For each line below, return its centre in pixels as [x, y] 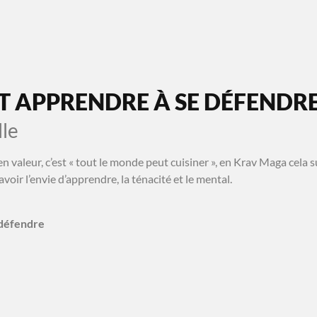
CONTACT [135, 22]
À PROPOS [45, 22]
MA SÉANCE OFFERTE [243, 22]
